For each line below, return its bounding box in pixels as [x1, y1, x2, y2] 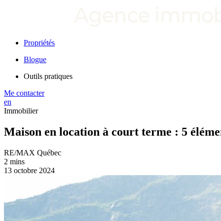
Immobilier [4, 107, 38, 115]
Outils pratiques [24, 72, 73, 80]
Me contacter [4, 89, 44, 97]
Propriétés [24, 38, 55, 47]
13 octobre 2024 [4, 166, 55, 175]
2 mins [4, 157, 25, 166]
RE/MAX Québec [4, 148, 61, 157]
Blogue [24, 55, 46, 64]
